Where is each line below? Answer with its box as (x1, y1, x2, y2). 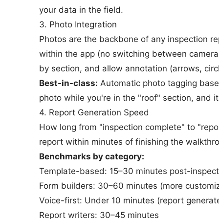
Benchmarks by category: (39, 152, 144, 161)
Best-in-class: (39, 78, 98, 88)
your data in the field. (39, 5, 123, 15)
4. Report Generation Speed (39, 108, 149, 117)
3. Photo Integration (39, 20, 117, 29)
